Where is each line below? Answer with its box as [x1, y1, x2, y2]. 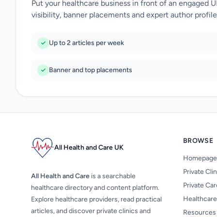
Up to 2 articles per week [49, 39, 124, 47]
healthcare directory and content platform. [31, 184, 159, 192]
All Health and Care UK [54, 143, 124, 152]
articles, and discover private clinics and [31, 207, 151, 215]
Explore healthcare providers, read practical [31, 195, 162, 203]
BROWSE [183, 137, 214, 145]
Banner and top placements [49, 66, 132, 74]
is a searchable [90, 172, 136, 180]
